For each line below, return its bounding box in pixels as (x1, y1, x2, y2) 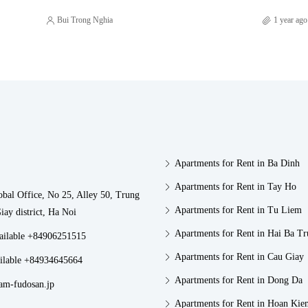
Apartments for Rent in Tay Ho (175, 181, 296, 192)
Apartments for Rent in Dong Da (175, 275, 302, 286)
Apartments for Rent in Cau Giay (175, 252, 304, 263)
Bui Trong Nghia (56, 15, 113, 25)
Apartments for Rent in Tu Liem (175, 205, 302, 216)
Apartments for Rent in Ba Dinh (175, 158, 300, 169)
